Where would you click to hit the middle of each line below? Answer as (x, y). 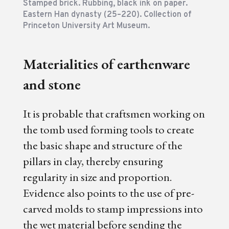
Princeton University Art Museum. (86, 26)
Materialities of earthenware (106, 64)
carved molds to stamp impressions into (113, 209)
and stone (52, 85)
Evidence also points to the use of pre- (108, 193)
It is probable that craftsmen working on (114, 114)
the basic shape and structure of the (102, 145)
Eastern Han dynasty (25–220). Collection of (107, 15)
